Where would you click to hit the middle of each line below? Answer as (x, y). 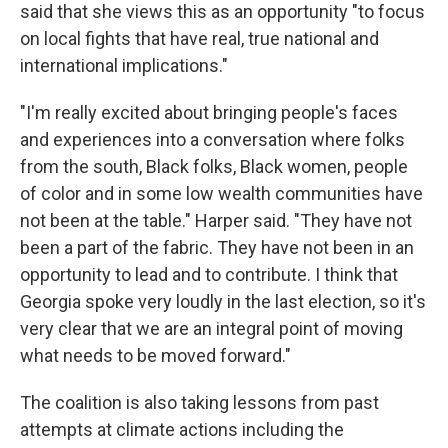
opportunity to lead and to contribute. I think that (209, 274)
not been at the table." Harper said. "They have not (216, 220)
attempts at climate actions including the (182, 429)
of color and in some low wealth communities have (221, 193)
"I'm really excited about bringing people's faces (209, 112)
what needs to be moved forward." (155, 355)
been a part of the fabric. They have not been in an (217, 247)
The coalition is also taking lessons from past (199, 402)
